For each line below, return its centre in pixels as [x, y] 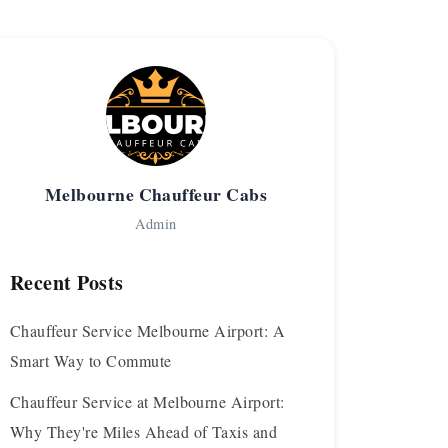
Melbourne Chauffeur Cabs [156, 194]
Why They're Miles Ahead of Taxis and [144, 432]
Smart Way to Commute [91, 360]
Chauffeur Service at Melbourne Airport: [147, 402]
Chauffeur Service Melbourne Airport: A [148, 330]
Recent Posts [67, 283]
